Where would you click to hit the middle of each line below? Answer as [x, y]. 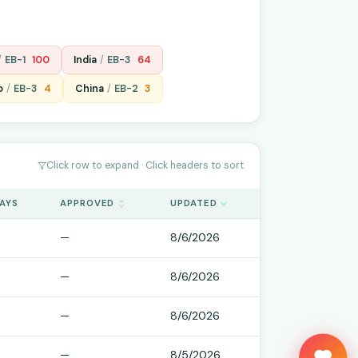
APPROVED [88, 203]
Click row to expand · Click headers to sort [145, 165]
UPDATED [194, 203]
